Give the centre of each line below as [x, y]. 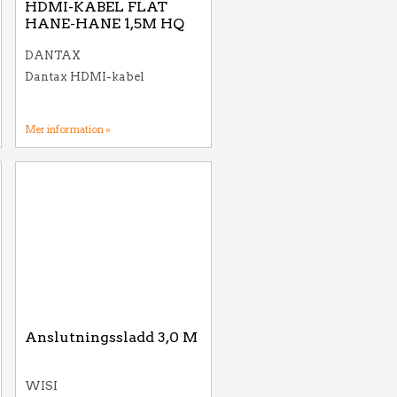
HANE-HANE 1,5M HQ [105, 23]
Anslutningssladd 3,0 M [111, 337]
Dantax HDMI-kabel [85, 77]
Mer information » [68, 129]
